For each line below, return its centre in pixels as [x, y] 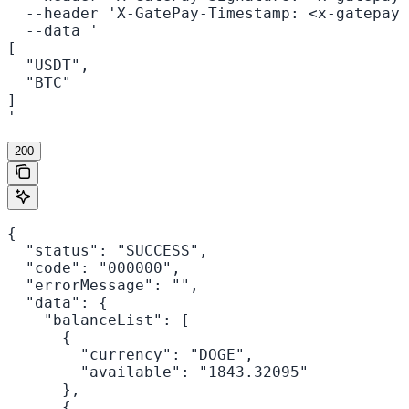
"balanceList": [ [99, 320]
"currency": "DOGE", [131, 355]
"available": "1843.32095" [158, 372]
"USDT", [48, 66]
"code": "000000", [94, 268]
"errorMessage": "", [103, 286]
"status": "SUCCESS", [108, 251]
